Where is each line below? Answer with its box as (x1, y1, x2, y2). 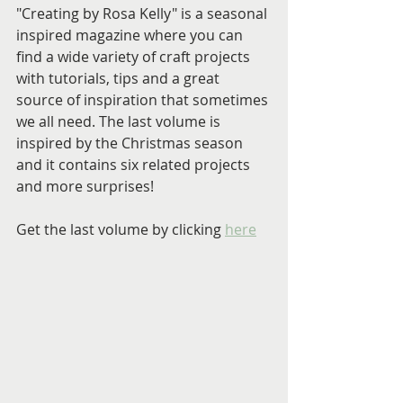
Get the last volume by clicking (16, 219, 225, 239)
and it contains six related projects (16, 154, 254, 175)
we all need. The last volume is (16, 111, 224, 131)
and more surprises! (16, 175, 154, 196)
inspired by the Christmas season (16, 132, 246, 153)
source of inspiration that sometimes (16, 89, 272, 110)
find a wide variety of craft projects (16, 46, 254, 67)
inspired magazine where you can (16, 24, 246, 45)
